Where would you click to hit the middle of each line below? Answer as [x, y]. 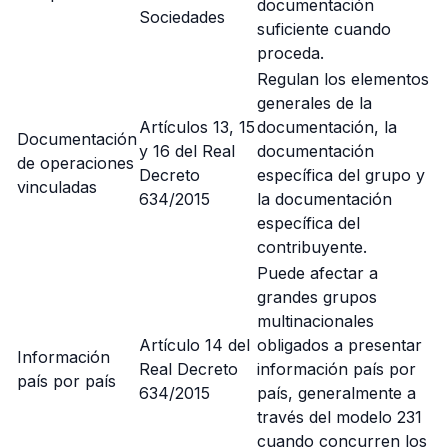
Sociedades [182, 17]
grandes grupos [317, 297]
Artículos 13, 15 [197, 127]
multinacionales [315, 321]
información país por [336, 369]
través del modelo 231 [339, 417]
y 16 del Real [187, 151]
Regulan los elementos [343, 79]
